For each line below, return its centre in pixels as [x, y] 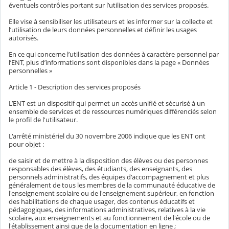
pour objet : [26, 144]
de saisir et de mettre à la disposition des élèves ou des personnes [108, 161]
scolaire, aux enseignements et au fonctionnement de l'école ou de [109, 218]
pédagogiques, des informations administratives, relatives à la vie [107, 210]
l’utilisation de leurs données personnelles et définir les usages [103, 30]
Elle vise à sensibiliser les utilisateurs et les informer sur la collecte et [111, 22]
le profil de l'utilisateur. [43, 120]
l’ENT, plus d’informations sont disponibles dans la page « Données [109, 63]
